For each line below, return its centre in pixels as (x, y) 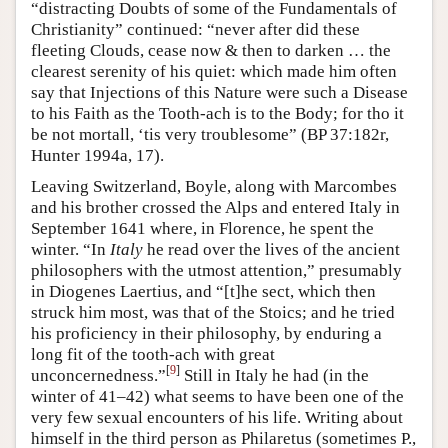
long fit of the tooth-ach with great (153, 354)
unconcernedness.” (98, 375)
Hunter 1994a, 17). (97, 155)
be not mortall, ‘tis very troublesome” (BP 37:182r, (210, 134)
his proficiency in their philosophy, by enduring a (206, 333)
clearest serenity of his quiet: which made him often (214, 71)
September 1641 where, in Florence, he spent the (202, 228)
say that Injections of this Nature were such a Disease (219, 92)
